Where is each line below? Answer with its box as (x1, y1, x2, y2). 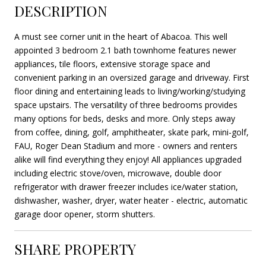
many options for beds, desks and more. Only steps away (14, 112, 235, 124)
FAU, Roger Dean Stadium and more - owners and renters (14, 140, 237, 151)
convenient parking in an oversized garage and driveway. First (14, 71, 249, 83)
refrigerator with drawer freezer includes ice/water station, (14, 180, 238, 192)
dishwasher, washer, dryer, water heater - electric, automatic (14, 194, 248, 206)
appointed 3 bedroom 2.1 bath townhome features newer (14, 44, 236, 56)
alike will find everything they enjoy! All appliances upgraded (14, 153, 242, 165)
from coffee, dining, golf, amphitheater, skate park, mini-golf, (14, 126, 249, 138)
